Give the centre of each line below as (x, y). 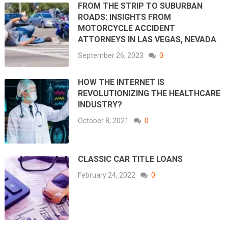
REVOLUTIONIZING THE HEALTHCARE (149, 94)
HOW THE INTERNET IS (121, 82)
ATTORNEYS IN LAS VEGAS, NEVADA (147, 39)
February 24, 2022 (107, 175)
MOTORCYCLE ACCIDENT (127, 28)
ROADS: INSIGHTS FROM (125, 17)
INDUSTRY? (100, 105)
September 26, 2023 (111, 55)
